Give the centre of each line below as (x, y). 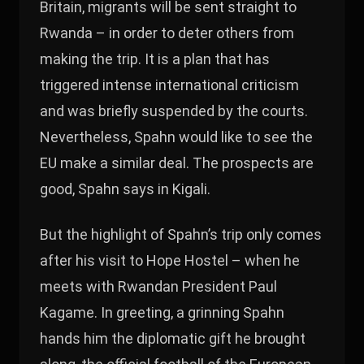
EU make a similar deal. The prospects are (177, 162)
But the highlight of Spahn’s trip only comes (181, 234)
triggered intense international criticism (169, 84)
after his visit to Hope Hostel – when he (170, 260)
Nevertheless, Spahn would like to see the (176, 136)
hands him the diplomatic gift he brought (173, 338)
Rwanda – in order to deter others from (167, 32)
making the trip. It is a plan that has (155, 58)
